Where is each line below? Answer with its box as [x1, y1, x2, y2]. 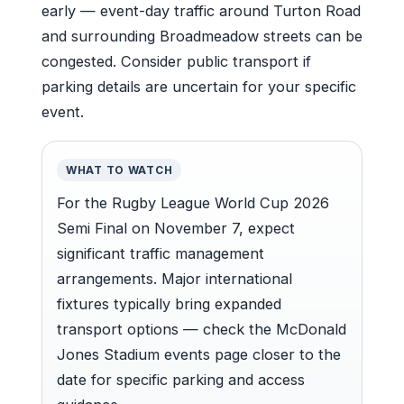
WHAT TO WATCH [66, 162, 173, 177]
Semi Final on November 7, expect [57, 218, 295, 237]
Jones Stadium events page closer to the [57, 344, 341, 363]
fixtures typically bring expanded [57, 294, 281, 313]
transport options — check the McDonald [57, 319, 346, 338]
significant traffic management [57, 243, 264, 262]
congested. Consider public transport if [41, 51, 311, 70]
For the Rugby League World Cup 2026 [57, 193, 329, 212]
